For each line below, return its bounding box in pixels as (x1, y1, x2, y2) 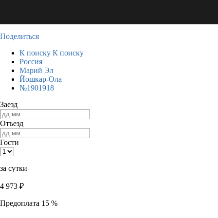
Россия (19, 57, 42, 66)
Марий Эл (19, 66, 54, 74)
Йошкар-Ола (19, 75, 62, 83)
